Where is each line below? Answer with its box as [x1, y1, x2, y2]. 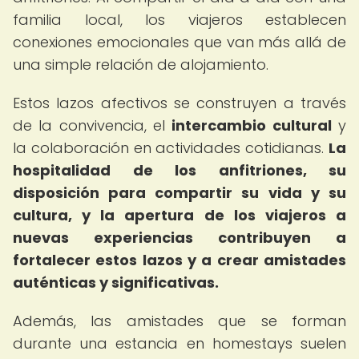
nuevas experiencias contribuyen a [13, 228, 346, 248]
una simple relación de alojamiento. [13, 54, 268, 75]
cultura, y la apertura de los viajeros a [13, 205, 346, 225]
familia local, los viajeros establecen [13, 10, 346, 30]
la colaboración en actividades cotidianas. [13, 138, 329, 158]
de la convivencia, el [13, 115, 172, 135]
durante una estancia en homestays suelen [13, 333, 346, 353]
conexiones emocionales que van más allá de [13, 32, 346, 52]
